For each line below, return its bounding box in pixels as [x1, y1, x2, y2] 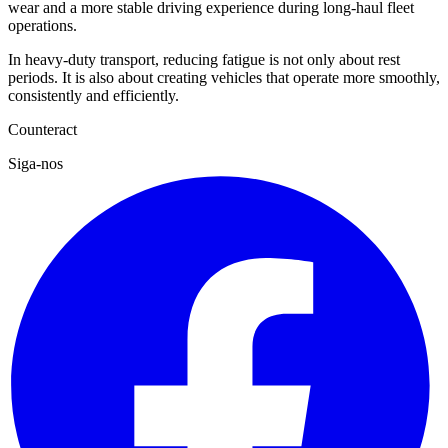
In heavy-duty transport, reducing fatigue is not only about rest [8, 51, 400, 69]
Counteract [8, 121, 77, 139]
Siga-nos [8, 155, 63, 173]
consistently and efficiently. [8, 87, 179, 105]
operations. [8, 17, 77, 35]
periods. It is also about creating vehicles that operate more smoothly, [8, 69, 440, 87]
